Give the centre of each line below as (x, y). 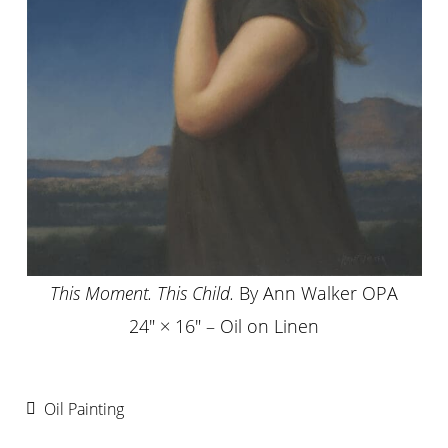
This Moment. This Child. (144, 292)
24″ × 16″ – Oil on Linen (224, 325)
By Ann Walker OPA (318, 292)
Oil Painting (84, 409)
